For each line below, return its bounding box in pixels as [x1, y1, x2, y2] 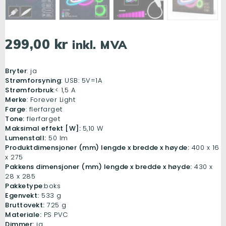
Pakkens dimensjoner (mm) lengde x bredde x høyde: [5, 161, 192, 172]
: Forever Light [26, 94, 75, 104]
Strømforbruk [5, 85, 53, 95]
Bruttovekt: [5, 200, 45, 210]
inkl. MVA [72, 37, 128, 52]
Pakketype [5, 181, 43, 191]
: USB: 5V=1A [61, 75, 102, 85]
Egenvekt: [5, 190, 39, 200]
